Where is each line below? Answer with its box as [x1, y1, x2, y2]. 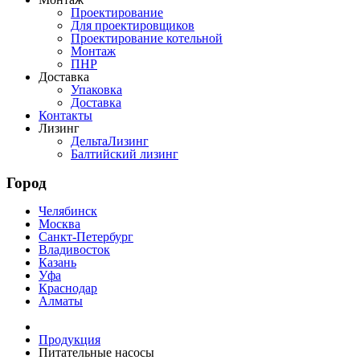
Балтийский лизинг [71, 147, 178, 161]
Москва [39, 217, 80, 231]
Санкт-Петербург [39, 230, 133, 244]
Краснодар [39, 281, 97, 296]
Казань [39, 256, 76, 270]
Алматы [39, 294, 83, 309]
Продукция [39, 333, 100, 347]
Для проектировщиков [71, 18, 194, 32]
